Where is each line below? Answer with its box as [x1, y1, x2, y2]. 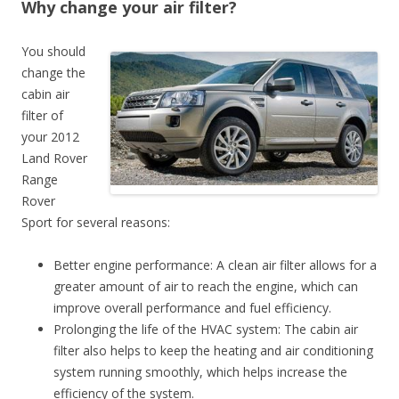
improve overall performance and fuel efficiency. [53, 298, 331, 316]
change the [21, 63, 85, 81]
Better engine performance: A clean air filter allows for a [53, 256, 377, 273]
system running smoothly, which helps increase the [53, 362, 347, 380]
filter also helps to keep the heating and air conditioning [53, 341, 373, 359]
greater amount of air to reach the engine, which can [53, 277, 358, 295]
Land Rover [21, 149, 87, 167]
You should [21, 42, 85, 60]
